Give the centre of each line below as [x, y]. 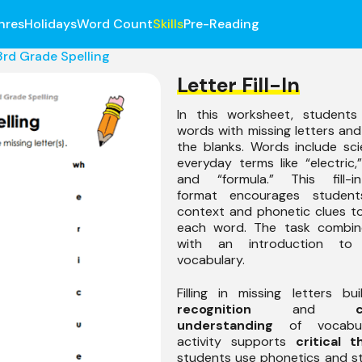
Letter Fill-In [238, 85]
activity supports [236, 341]
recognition [214, 309]
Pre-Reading [221, 24]
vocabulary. [211, 260]
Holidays [50, 24]
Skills [168, 24]
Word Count [114, 24]
